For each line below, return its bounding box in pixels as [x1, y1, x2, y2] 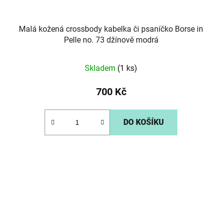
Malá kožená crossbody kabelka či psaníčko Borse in [19, 24, 203, 34]
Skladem [85, 63, 117, 73]
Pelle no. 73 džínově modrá [63, 35, 159, 45]
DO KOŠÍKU [123, 117, 164, 127]
